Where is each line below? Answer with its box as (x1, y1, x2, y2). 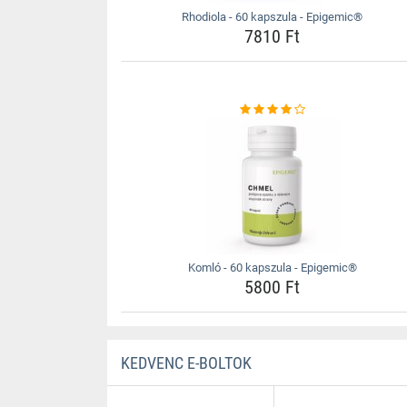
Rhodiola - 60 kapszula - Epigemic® (182, 9, 363, 24)
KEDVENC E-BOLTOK (120, 352, 252, 372)
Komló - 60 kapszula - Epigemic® (187, 260, 357, 274)
